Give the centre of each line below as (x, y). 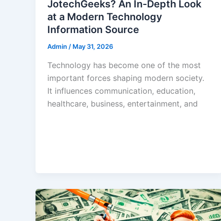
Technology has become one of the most (124, 65)
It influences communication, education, (121, 91)
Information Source (93, 30)
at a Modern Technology (105, 17)
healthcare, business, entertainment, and (123, 103)
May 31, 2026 (93, 47)
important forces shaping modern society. (126, 78)
